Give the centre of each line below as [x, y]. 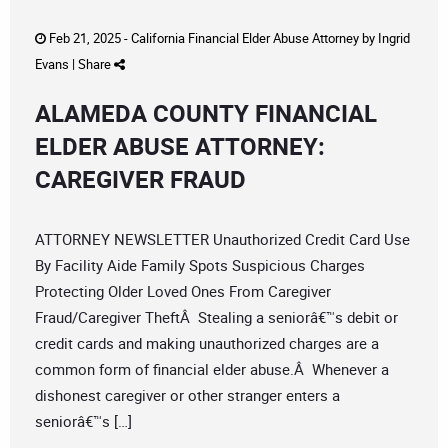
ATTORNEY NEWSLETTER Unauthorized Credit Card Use [222, 239]
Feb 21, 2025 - [88, 38]
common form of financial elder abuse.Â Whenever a [212, 369]
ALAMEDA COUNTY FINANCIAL [206, 113]
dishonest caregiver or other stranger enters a [187, 395]
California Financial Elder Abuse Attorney [245, 38]
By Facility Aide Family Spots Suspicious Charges [200, 265]
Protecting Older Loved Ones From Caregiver [183, 291]
